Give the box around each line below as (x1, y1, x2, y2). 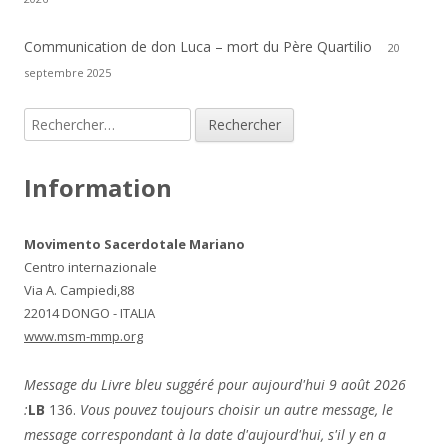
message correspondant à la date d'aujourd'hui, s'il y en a (24, 425, 386, 445)
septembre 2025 (24, 65, 111, 81)
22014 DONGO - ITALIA (24, 304, 155, 323)
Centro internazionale (24, 258, 157, 277)
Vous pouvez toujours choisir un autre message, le (80, 400, 393, 420)
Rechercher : (23, 110, 103, 130)
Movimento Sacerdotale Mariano (24, 235, 245, 254)
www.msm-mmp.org (24, 327, 143, 346)
